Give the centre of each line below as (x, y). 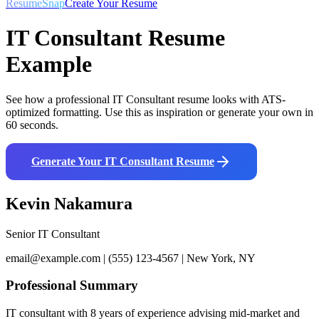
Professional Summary (72, 286)
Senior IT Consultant (53, 234)
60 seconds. (32, 125)
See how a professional (59, 99)
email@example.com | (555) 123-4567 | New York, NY (131, 258)
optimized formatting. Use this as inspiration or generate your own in (159, 112)
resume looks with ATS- (230, 99)
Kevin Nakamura (69, 203)
